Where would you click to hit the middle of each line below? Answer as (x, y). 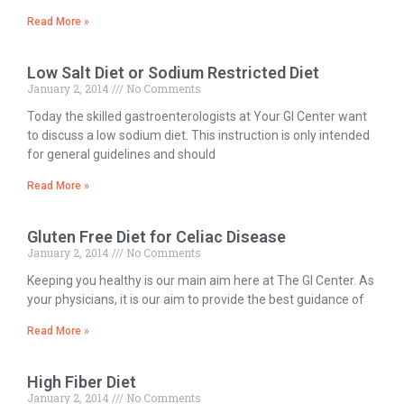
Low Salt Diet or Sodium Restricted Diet (173, 73)
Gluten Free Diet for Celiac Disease (156, 237)
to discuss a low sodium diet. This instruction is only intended (198, 135)
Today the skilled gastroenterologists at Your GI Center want (197, 116)
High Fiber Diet (82, 382)
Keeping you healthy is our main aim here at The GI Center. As (201, 280)
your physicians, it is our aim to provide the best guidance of (196, 299)
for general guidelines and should (121, 154)
